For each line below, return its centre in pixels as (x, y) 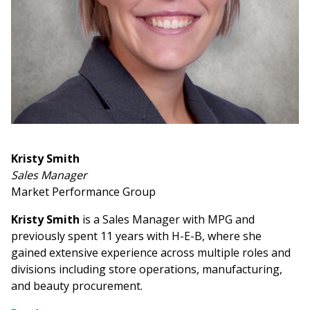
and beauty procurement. (78, 286)
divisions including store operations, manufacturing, (147, 270)
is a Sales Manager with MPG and (168, 220)
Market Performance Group (83, 192)
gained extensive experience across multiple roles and (151, 253)
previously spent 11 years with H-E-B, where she (136, 236)
